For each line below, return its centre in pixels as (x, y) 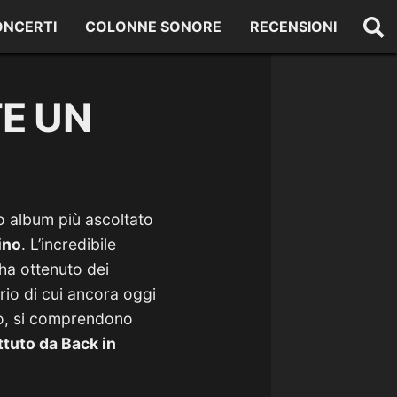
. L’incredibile (69, 244)
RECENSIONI (294, 27)
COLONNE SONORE (154, 27)
